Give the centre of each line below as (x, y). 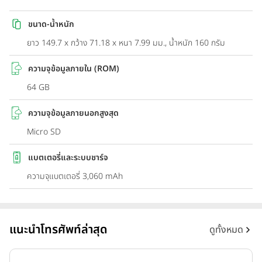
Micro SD (44, 132)
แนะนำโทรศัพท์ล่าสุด (58, 230)
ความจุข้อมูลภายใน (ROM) (74, 68)
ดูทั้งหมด (226, 230)
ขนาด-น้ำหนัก (51, 24)
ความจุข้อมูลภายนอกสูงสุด (73, 113)
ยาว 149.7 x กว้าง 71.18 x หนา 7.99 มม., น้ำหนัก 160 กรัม (126, 43)
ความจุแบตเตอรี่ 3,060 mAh (75, 177)
